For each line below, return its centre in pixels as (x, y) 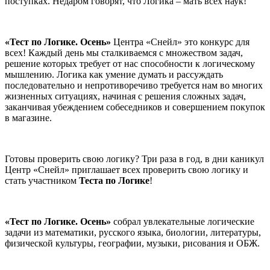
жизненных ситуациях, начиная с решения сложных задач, (125, 96)
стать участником (42, 181)
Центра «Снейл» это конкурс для (180, 42)
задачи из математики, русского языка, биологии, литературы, (133, 233)
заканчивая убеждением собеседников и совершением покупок (135, 107)
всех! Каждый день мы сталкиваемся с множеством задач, (124, 53)
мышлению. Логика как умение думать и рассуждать (114, 75)
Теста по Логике (114, 181)
